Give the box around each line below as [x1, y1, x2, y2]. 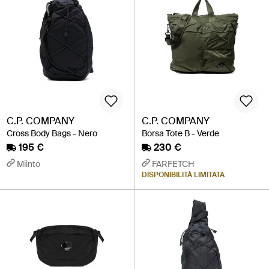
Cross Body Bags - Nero [7, 127, 97, 139]
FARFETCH [152, 158, 195, 169]
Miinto [17, 158, 40, 169]
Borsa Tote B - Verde [142, 127, 219, 139]
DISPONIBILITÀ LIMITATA [142, 169, 225, 180]
